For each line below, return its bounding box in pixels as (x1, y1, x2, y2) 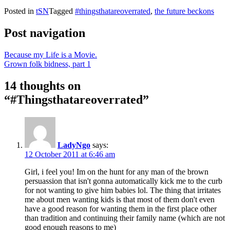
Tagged (49, 6, 75, 15)
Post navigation (4, 26, 85, 40)
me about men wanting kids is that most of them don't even (25, 195, 215, 204)
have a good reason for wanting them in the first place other (25, 204, 217, 213)
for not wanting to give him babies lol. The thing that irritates (25, 185, 221, 195)
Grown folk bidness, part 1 (4, 59, 91, 68)
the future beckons (155, 6, 214, 15)
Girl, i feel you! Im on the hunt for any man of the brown (25, 167, 208, 176)
